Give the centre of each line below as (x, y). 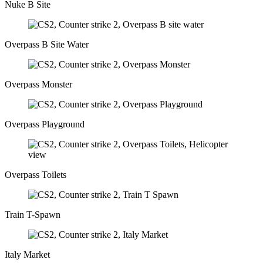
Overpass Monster (38, 84)
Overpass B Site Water (47, 44)
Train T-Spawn (33, 214)
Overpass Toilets (36, 174)
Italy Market (27, 254)
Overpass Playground (45, 124)
